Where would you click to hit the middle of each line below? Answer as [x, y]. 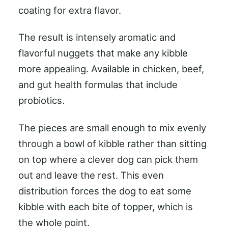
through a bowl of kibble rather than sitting [112, 143]
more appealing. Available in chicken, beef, [111, 69]
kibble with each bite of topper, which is [106, 206]
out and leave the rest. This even [91, 175]
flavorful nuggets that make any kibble [103, 53]
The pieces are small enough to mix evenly [112, 127]
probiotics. [41, 101]
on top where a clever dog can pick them [108, 159]
